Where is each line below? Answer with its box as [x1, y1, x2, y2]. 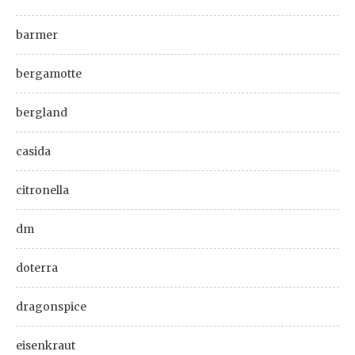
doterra [16, 261, 58, 275]
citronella [16, 183, 69, 197]
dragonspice [16, 300, 86, 314]
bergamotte [16, 67, 82, 81]
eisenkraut [16, 338, 75, 353]
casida [16, 144, 51, 158]
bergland [16, 105, 67, 120]
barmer [16, 28, 58, 42]
